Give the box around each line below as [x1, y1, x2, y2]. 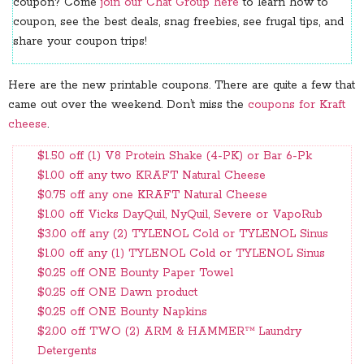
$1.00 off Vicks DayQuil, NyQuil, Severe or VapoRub [37, 207, 323, 223]
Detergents [37, 344, 97, 359]
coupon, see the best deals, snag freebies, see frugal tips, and [13, 15, 344, 30]
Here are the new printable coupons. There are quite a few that [8, 78, 355, 93]
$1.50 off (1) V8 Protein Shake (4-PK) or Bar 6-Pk [37, 149, 312, 164]
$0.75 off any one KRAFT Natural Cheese [37, 188, 267, 203]
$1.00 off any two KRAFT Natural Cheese [37, 168, 266, 184]
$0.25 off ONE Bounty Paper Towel [37, 266, 233, 281]
